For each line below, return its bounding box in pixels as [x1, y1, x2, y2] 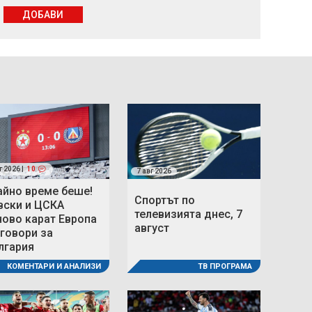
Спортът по [134, 194, 195, 208]
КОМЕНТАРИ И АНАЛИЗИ [7, 262, 101, 272]
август [134, 221, 169, 235]
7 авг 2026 [136, 167, 171, 175]
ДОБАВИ [22, 9, 63, 20]
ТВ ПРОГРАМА [198, 262, 252, 272]
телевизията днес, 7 [134, 208, 242, 221]
